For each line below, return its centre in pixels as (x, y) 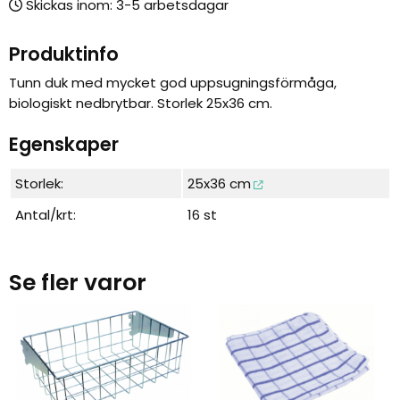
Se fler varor (78, 283)
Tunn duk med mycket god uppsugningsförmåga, (173, 83)
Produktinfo (64, 54)
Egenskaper (64, 144)
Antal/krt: (46, 214)
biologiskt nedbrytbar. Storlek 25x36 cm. (141, 104)
